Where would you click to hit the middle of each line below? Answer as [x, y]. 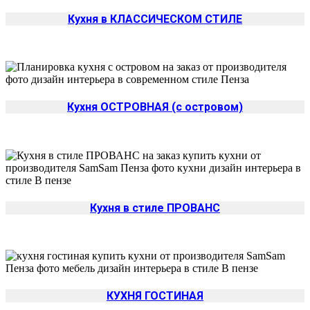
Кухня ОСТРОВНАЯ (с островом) [155, 107]
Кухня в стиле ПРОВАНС [155, 208]
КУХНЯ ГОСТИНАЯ [155, 296]
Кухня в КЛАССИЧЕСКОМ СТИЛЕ [155, 19]
